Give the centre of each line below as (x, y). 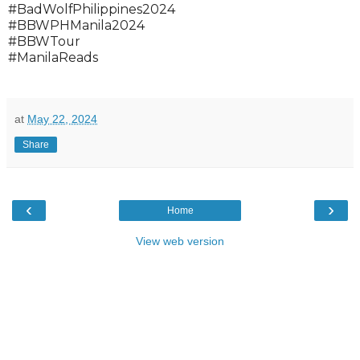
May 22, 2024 (62, 119)
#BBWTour (44, 41)
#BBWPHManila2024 (76, 25)
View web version (180, 241)
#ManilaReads (53, 57)
